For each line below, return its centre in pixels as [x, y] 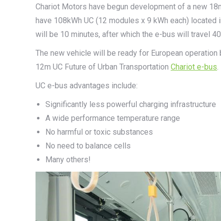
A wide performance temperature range [113, 118]
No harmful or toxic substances [99, 132]
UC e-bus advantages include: [87, 86]
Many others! [68, 160]
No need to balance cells [88, 146]
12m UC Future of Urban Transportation [103, 67]
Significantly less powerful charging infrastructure [131, 104]
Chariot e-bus [194, 67]
